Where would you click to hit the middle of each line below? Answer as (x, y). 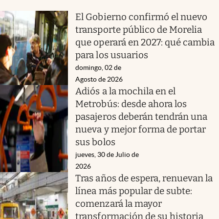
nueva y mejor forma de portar (141, 129)
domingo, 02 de (99, 67)
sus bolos (95, 142)
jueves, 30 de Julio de (107, 154)
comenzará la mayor (119, 203)
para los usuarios (112, 55)
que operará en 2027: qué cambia (145, 42)
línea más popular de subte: (134, 191)
